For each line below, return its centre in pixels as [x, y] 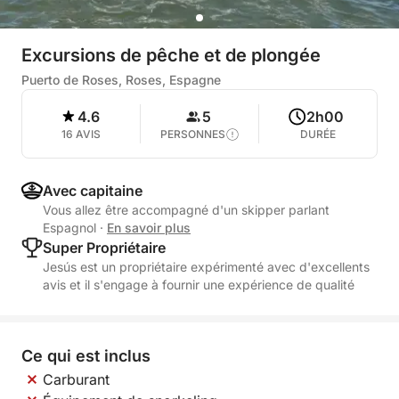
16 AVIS [81, 134]
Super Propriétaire [104, 248]
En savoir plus [149, 228]
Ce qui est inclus [86, 356]
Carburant [76, 379]
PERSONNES [192, 134]
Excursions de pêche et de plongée [171, 55]
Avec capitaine [93, 191]
